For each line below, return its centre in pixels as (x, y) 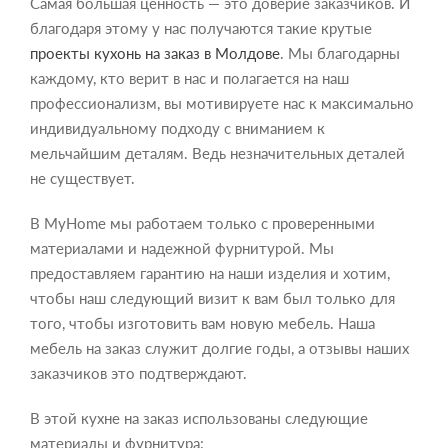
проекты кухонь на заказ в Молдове (155, 52)
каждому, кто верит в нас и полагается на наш (189, 77)
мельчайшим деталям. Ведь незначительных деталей (217, 152)
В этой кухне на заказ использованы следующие (199, 417)
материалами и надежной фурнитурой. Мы (182, 247)
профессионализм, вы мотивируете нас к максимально (222, 102)
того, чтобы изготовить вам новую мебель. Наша (202, 322)
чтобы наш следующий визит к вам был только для (212, 297)
